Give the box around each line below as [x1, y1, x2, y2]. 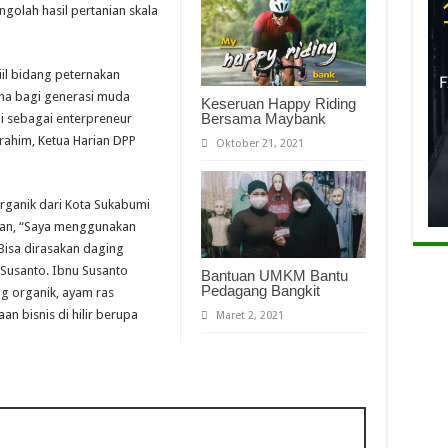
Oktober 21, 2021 [215, 136, 304, 150]
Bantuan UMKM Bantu [200, 267, 348, 285]
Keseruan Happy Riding [200, 94, 356, 112]
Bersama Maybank [200, 109, 326, 127]
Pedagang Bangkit [200, 282, 320, 300]
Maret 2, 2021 [215, 309, 284, 323]
